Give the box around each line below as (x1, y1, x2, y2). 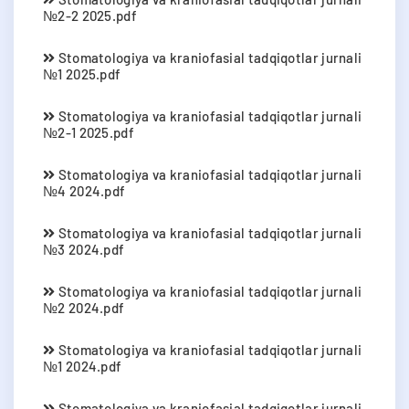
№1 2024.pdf (43, 358, 122, 375)
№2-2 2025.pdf (43, 7, 137, 25)
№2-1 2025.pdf (43, 124, 134, 142)
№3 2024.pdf (43, 241, 125, 258)
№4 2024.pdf (43, 183, 126, 200)
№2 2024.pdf (43, 299, 125, 317)
